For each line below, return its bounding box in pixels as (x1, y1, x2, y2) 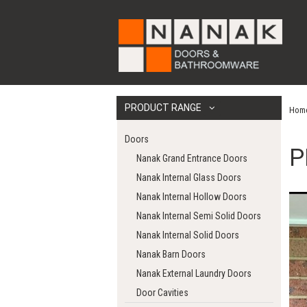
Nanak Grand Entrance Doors (136, 153, 248, 164)
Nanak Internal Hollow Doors (136, 191, 247, 203)
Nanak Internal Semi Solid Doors (136, 210, 262, 222)
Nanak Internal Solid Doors (136, 230, 240, 241)
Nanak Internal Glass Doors (136, 172, 242, 184)
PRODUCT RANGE (125, 102, 204, 114)
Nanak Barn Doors (136, 249, 206, 260)
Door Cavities (136, 287, 189, 299)
